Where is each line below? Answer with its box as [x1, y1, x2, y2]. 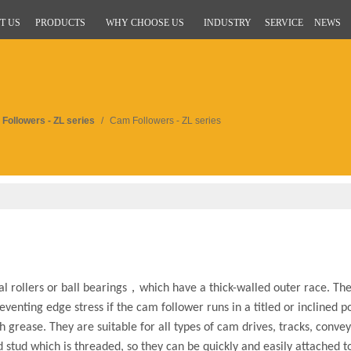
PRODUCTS [35, 17, 85, 28]
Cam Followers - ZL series [110, 115, 221, 127]
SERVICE [265, 17, 303, 28]
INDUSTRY [203, 17, 251, 28]
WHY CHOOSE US [105, 17, 184, 28]
